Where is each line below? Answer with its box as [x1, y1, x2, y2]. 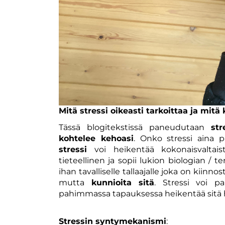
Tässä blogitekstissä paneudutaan [59, 122, 211, 132]
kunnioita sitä [91, 177, 154, 187]
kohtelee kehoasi [59, 133, 134, 143]
